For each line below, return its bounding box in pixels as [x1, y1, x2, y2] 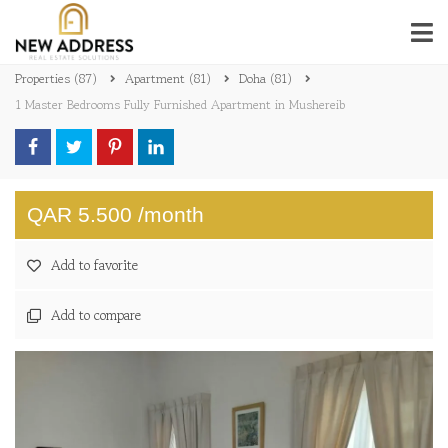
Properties [15, 69, 74, 88]
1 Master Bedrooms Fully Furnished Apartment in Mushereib [15, 95, 345, 114]
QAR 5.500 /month [27, 203, 204, 226]
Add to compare [51, 305, 141, 325]
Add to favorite [51, 255, 138, 275]
